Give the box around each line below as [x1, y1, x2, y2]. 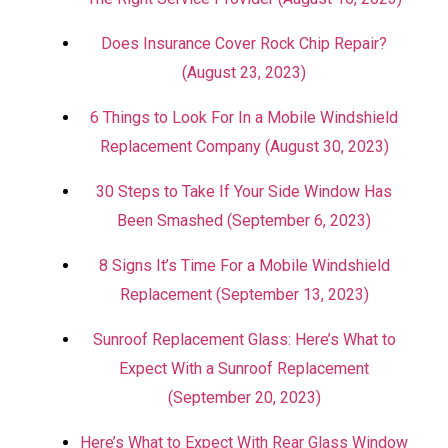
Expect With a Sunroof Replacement [119, 359, 369, 378]
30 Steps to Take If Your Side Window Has [96, 182, 392, 201]
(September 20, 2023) [167, 388, 321, 407]
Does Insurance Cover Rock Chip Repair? [101, 34, 387, 53]
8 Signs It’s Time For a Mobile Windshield [98, 256, 390, 275]
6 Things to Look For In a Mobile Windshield [90, 108, 398, 127]
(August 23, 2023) [182, 63, 306, 82]
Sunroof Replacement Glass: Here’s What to [92, 330, 396, 349]
